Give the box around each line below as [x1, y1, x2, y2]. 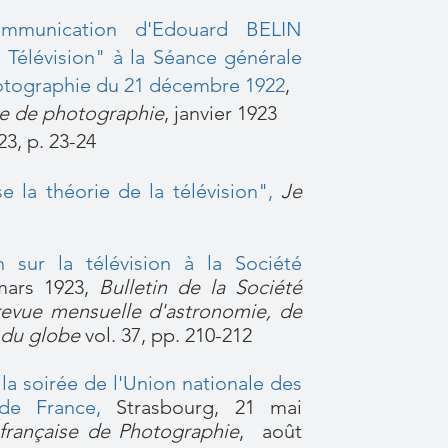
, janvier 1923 [164, 101, 277, 125]
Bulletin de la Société [99, 275, 302, 299]
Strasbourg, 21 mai [101, 395, 302, 419]
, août [239, 419, 303, 443]
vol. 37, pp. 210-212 [80, 323, 252, 347]
